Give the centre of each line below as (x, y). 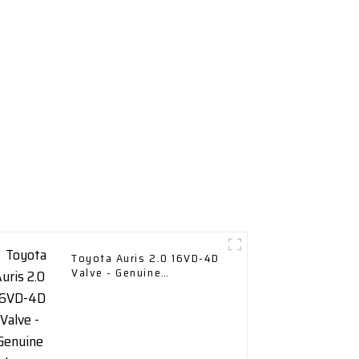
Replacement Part (122, 287)
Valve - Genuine (117, 273)
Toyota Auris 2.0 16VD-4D (145, 258)
